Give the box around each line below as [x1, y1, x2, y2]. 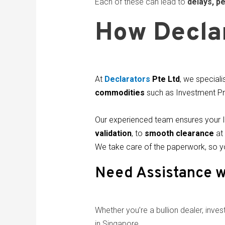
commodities [94, 88, 145, 98]
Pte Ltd [150, 74, 180, 84]
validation [94, 129, 132, 139]
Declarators [104, 74, 150, 84]
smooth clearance [144, 129, 214, 139]
